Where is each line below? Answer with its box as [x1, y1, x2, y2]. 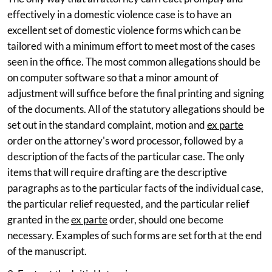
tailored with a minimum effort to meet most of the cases [7, 39, 255, 52]
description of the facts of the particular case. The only [7, 149, 245, 163]
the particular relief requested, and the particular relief [7, 197, 250, 210]
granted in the [7, 212, 71, 226]
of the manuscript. [7, 244, 87, 257]
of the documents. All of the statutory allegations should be [7, 102, 265, 115]
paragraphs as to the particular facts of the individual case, [7, 181, 263, 194]
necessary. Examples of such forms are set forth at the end [7, 228, 262, 242]
